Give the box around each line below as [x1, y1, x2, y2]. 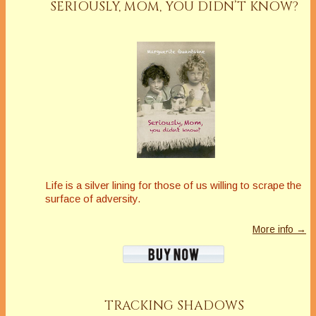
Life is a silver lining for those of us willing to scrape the [45, 178, 301, 191]
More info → [253, 223, 306, 235]
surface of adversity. [45, 192, 140, 205]
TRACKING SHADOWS [104, 296, 244, 315]
